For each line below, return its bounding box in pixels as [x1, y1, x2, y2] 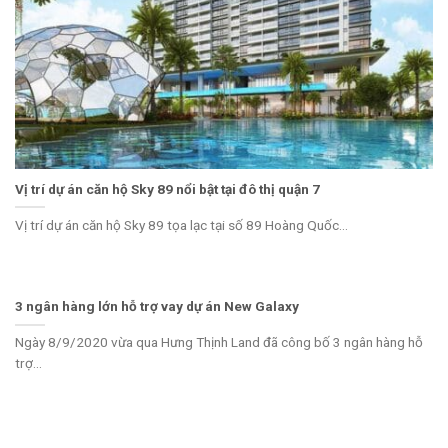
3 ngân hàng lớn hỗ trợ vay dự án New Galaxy [15, 298, 299, 315]
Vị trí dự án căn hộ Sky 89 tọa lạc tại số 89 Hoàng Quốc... [15, 216, 348, 233]
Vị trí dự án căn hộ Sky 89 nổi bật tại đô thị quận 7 [15, 180, 320, 197]
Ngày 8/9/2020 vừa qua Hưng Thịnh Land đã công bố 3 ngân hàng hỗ [15, 334, 423, 351]
